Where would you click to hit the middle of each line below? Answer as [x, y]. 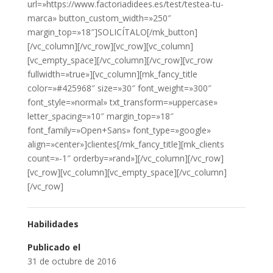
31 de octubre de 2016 [72, 261]
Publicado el [54, 247]
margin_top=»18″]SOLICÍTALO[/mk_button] [112, 32]
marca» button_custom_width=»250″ [99, 18]
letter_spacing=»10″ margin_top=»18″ [100, 116]
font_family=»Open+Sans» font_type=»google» [119, 130]
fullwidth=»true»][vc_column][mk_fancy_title [112, 74]
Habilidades [53, 224]
